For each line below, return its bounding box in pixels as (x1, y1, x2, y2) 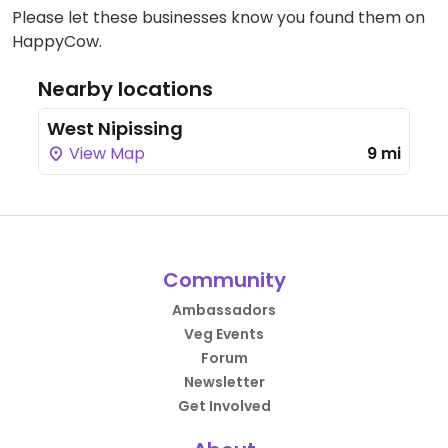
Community (162, 266, 286, 294)
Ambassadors (172, 300, 276, 320)
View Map (65, 142, 145, 165)
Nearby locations (38, 75, 213, 103)
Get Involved (177, 396, 271, 416)
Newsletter (183, 372, 265, 392)
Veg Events (184, 324, 264, 344)
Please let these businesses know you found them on (12, 6, 425, 29)
